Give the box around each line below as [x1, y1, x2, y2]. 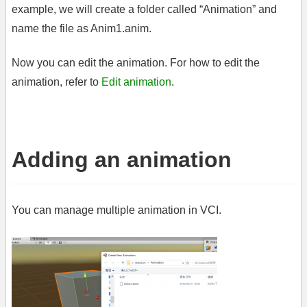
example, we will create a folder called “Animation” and [12, 3, 277, 15]
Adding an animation [12, 147, 232, 172]
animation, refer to [12, 75, 101, 88]
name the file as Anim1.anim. [12, 22, 151, 34]
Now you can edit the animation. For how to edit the [12, 56, 260, 69]
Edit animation [101, 75, 171, 88]
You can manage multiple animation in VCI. [12, 204, 221, 216]
